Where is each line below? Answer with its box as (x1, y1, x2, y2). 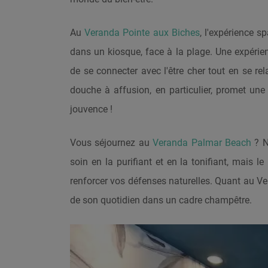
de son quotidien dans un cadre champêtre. (70, 194, 252, 206)
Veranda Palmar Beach (153, 137, 252, 148)
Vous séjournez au (70, 137, 153, 148)
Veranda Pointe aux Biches (84, 27, 200, 38)
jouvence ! (70, 103, 112, 115)
